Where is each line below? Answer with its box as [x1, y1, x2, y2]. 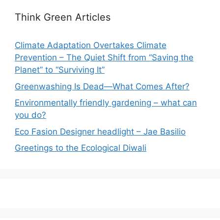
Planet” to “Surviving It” [15, 65, 105, 75]
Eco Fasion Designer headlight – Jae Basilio [15, 126, 186, 137]
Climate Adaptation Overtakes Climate [15, 40, 166, 50]
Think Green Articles [15, 11, 110, 23]
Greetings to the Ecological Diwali [15, 143, 146, 153]
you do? [15, 110, 46, 120]
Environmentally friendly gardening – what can [15, 98, 197, 108]
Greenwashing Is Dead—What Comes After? [15, 81, 190, 91]
